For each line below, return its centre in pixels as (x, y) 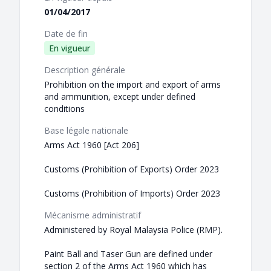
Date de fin (66, 34)
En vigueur (70, 48)
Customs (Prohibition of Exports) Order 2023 (132, 169)
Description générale (85, 70)
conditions (64, 109)
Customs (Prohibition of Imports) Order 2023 (132, 194)
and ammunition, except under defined (120, 97)
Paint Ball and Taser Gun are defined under (128, 254)
